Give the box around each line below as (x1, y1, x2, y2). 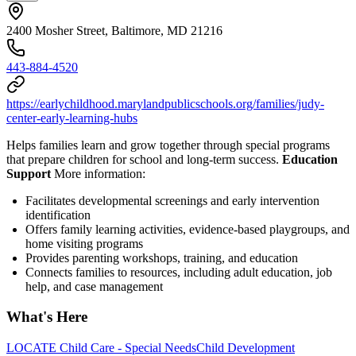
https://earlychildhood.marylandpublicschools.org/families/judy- (6, 96, 324, 110)
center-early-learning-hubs (6, 110, 137, 125)
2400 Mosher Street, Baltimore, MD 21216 (6, 23, 222, 37)
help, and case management (25, 279, 163, 293)
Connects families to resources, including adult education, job (25, 265, 332, 279)
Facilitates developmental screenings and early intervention (25, 193, 319, 207)
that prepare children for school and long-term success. (6, 152, 282, 166)
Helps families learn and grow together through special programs (6, 137, 330, 152)
